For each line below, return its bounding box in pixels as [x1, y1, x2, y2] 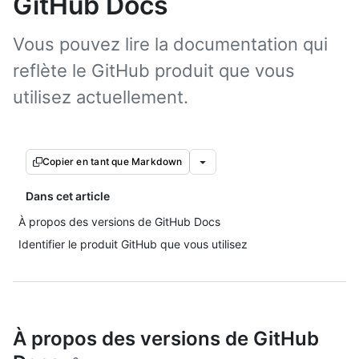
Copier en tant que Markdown [42, 155, 183, 167]
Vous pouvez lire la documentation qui [13, 34, 328, 54]
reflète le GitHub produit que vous [13, 60, 295, 81]
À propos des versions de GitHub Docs [18, 215, 220, 228]
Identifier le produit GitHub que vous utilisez [18, 237, 248, 251]
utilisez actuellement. [13, 87, 188, 107]
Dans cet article [26, 189, 110, 203]
